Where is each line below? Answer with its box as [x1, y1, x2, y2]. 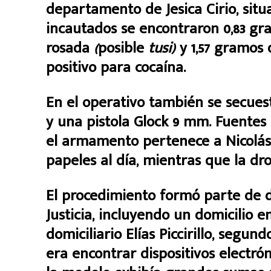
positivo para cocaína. [46, 55, 186, 80]
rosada [46, 36, 94, 61]
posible [98, 36, 148, 61]
